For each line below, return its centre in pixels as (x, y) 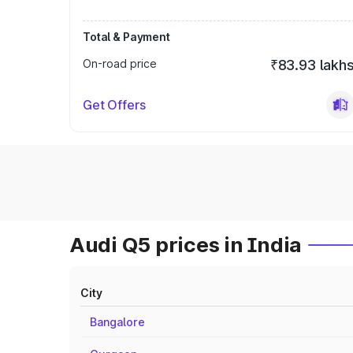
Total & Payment (126, 37)
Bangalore (117, 322)
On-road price (120, 63)
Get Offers (114, 105)
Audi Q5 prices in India (186, 245)
